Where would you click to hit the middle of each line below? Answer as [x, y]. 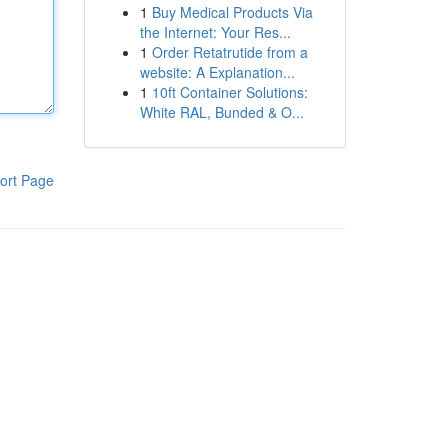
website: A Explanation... [217, 72]
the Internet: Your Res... [215, 32]
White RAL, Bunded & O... [221, 112]
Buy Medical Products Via [232, 12]
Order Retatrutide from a [229, 52]
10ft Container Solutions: [229, 92]
